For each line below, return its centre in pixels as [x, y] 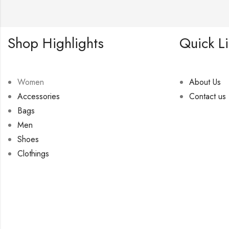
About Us [205, 82]
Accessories [39, 96]
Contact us [208, 96]
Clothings [33, 153]
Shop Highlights [56, 43]
